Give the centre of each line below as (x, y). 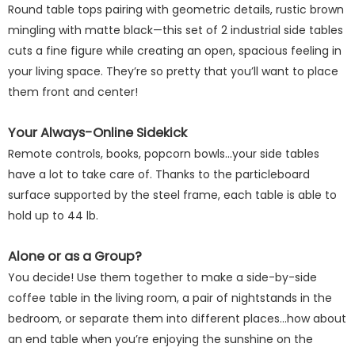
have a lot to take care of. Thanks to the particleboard (159, 174)
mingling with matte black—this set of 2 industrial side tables (176, 30)
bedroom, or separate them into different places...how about (177, 319)
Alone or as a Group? (75, 256)
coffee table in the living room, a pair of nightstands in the (170, 298)
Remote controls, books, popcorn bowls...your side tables (164, 154)
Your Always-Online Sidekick (97, 133)
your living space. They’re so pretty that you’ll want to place (173, 71)
